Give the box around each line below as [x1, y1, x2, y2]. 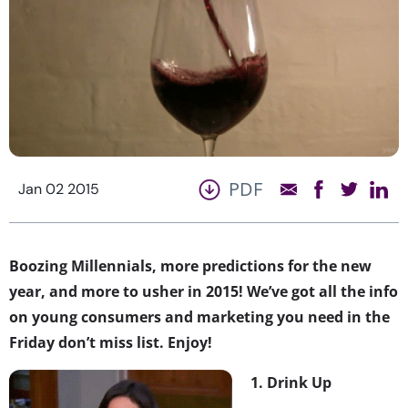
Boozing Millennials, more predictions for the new [9, 255, 372, 276]
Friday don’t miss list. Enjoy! [9, 331, 212, 352]
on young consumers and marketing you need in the [9, 306, 390, 327]
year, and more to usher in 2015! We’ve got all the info [9, 280, 398, 301]
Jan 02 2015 [18, 178, 99, 199]
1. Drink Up [250, 372, 331, 393]
